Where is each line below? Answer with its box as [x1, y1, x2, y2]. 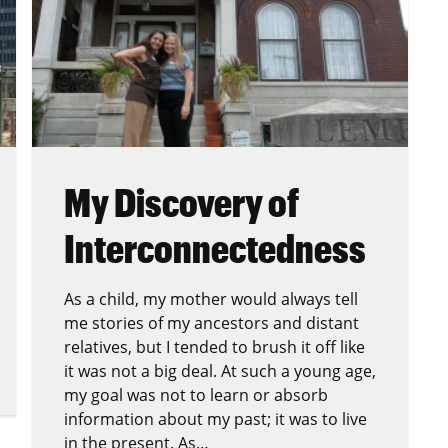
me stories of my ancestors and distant [64, 312, 359, 335]
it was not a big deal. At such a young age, [64, 360, 376, 383]
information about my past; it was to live [64, 408, 367, 431]
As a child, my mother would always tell [64, 288, 358, 311]
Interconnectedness [64, 225, 366, 272]
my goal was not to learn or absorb [64, 384, 328, 407]
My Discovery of [64, 179, 299, 226]
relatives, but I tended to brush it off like [64, 336, 365, 359]
